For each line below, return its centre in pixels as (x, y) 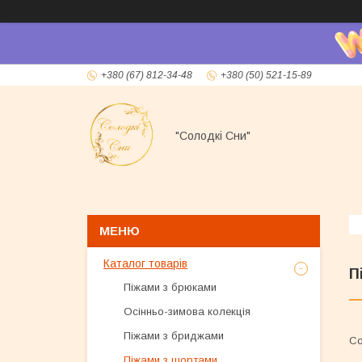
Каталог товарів (145, 263)
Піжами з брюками (170, 287)
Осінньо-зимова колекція (187, 311)
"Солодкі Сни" (213, 136)
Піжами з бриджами (174, 336)
